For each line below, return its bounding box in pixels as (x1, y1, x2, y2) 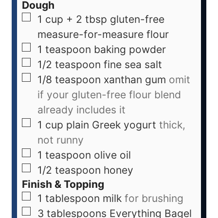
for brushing (125, 192, 183, 205)
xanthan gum (104, 73, 166, 86)
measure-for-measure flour (37, 28, 169, 41)
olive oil (94, 149, 131, 162)
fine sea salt (104, 58, 162, 71)
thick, (159, 119, 185, 131)
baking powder (94, 43, 166, 56)
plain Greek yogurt (66, 119, 156, 131)
